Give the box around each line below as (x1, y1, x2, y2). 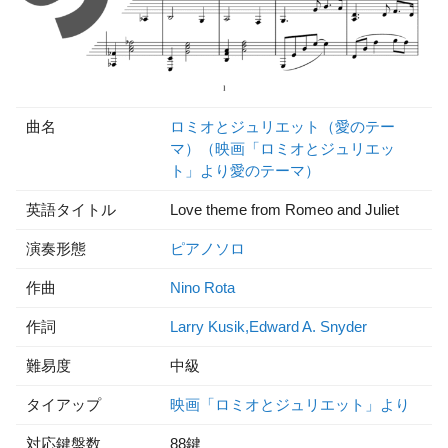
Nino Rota (170, 279, 235, 296)
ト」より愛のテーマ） (170, 162, 320, 179)
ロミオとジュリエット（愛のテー (170, 118, 395, 135)
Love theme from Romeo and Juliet (170, 201, 399, 218)
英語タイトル (26, 201, 116, 218)
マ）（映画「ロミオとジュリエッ (170, 140, 395, 157)
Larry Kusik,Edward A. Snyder (170, 318, 367, 335)
